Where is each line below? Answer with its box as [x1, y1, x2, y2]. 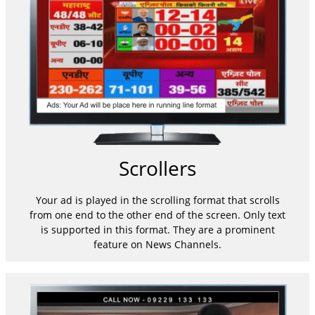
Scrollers [119, 155, 196, 181]
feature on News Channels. [94, 238, 221, 252]
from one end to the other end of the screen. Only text [30, 208, 285, 222]
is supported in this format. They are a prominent [40, 223, 275, 237]
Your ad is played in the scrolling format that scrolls [35, 193, 280, 207]
